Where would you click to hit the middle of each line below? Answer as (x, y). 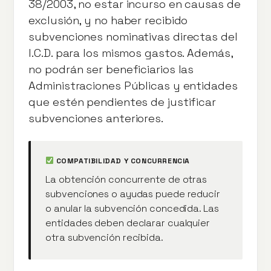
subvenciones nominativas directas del (133, 36)
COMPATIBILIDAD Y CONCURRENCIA (122, 161)
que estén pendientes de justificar (122, 102)
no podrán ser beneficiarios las (111, 69)
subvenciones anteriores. (96, 118)
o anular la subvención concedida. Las (132, 208)
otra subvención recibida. (104, 237)
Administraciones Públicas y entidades (133, 85)
